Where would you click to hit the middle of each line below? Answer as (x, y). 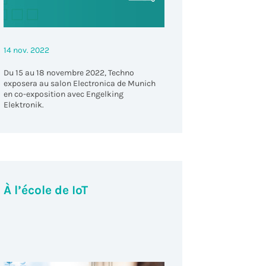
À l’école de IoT (45, 190)
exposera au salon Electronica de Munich (79, 84)
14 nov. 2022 (26, 50)
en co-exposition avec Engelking (63, 94)
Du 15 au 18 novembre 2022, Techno (69, 73)
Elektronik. (23, 105)
